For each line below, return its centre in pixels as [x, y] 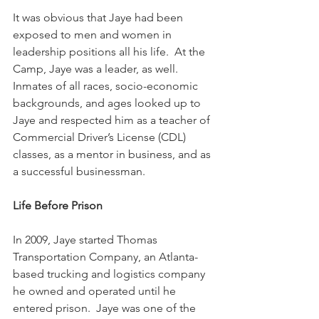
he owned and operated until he [96, 291]
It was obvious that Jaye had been [99, 17]
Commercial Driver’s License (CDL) [101, 137]
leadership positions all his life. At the [110, 52]
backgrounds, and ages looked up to [108, 103]
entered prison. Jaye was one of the [106, 308]
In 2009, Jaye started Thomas [87, 240]
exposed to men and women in [94, 35]
